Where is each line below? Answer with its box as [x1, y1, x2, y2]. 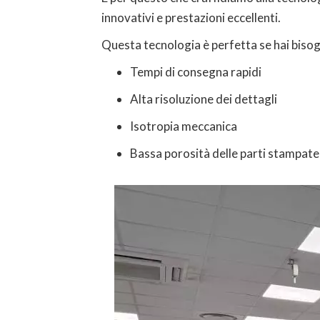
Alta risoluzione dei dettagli [130, 91, 277, 106]
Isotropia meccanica [130, 119, 237, 134]
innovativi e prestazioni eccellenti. [101, 10, 281, 25]
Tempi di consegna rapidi [130, 64, 261, 79]
